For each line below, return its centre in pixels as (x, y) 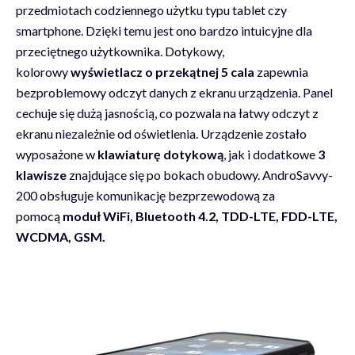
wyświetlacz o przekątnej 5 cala (163, 71)
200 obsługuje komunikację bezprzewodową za (146, 195)
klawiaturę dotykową (161, 154)
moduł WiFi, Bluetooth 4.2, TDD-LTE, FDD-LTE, (200, 216)
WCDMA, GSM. (61, 236)
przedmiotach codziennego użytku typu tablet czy (152, 10)
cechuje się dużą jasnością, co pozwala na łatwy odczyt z (168, 113)
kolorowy (44, 71)
